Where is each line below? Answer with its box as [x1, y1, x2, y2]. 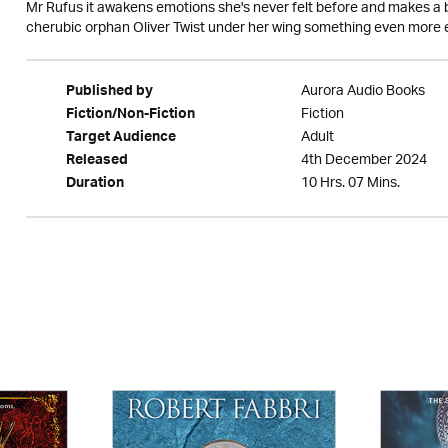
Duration [65, 171, 124, 199]
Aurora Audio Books [300, 76, 425, 107]
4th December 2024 [300, 145, 427, 176]
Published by [65, 79, 153, 107]
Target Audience [65, 125, 176, 153]
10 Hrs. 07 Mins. [300, 168, 400, 199]
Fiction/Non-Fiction [65, 102, 195, 130]
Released [65, 148, 128, 176]
